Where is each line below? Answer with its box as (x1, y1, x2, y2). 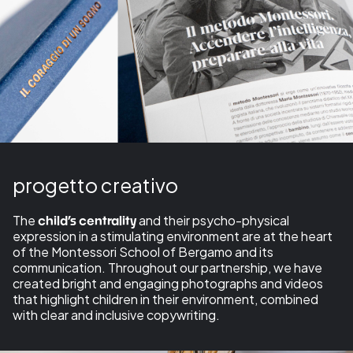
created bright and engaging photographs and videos (13, 274, 323, 292)
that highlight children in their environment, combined (13, 290, 318, 307)
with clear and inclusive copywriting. (13, 306, 222, 323)
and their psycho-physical (136, 211, 289, 229)
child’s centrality (38, 212, 136, 228)
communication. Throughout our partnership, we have (13, 258, 322, 276)
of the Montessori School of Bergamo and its (13, 243, 273, 260)
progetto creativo (13, 173, 178, 199)
